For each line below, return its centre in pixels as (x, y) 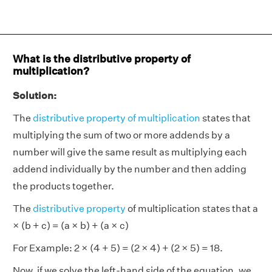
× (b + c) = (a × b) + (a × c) (71, 226)
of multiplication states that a (192, 209)
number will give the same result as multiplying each (130, 152)
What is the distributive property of (102, 59)
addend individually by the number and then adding (130, 169)
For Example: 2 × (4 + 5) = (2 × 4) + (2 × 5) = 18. (118, 248)
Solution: (35, 96)
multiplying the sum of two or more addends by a (121, 135)
